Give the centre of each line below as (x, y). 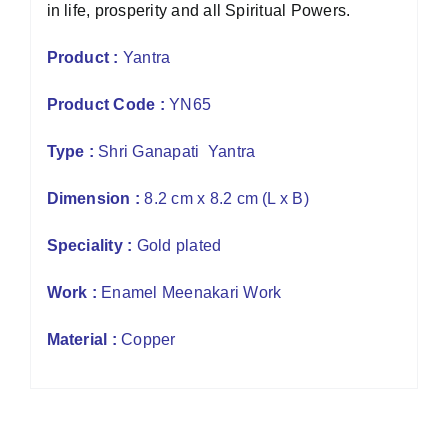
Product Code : (105, 104)
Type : (70, 151)
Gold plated (177, 245)
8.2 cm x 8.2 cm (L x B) (224, 198)
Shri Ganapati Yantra (174, 151)
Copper (146, 339)
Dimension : (93, 198)
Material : (81, 339)
